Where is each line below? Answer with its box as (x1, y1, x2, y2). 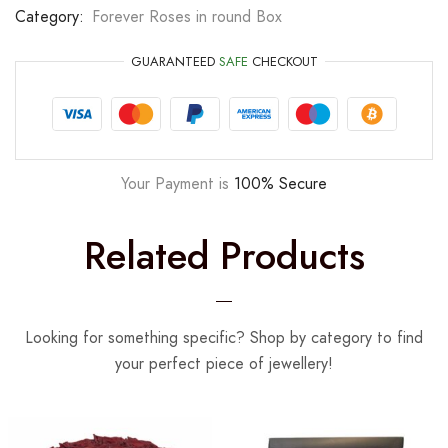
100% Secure (234, 171, 327, 195)
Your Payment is (121, 171, 234, 195)
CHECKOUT (247, 51, 318, 71)
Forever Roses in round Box (92, 4, 282, 28)
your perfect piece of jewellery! (115, 351, 333, 375)
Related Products (83, 227, 365, 283)
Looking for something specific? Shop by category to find (25, 325, 423, 349)
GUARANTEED (130, 51, 219, 71)
